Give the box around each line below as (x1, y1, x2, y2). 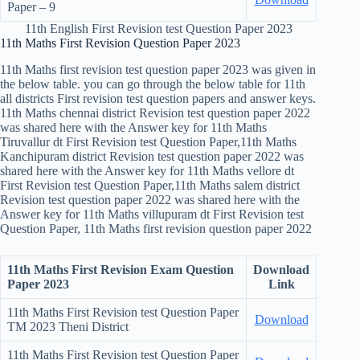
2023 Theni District (30, 320, 129, 334)
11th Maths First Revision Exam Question (7, 263, 234, 277)
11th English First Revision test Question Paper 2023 (24, 22, 292, 36)
